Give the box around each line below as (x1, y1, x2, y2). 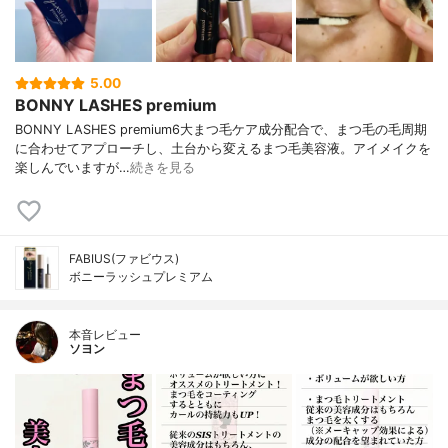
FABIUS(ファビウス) (69, 251, 179, 267)
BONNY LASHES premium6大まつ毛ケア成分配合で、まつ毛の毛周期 (15, 122, 427, 138)
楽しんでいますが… (15, 160, 130, 176)
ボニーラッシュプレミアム (69, 269, 213, 285)
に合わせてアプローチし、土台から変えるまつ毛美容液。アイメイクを (15, 141, 431, 157)
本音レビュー (69, 327, 141, 343)
